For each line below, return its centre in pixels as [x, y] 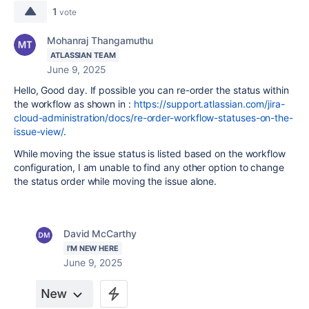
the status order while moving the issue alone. [116, 181]
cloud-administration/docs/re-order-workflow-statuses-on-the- [153, 118]
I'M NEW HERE [93, 249]
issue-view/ [39, 132]
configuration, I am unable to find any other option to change [149, 168]
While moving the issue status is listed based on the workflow [150, 154]
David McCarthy [100, 234]
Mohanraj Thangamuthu [100, 41]
